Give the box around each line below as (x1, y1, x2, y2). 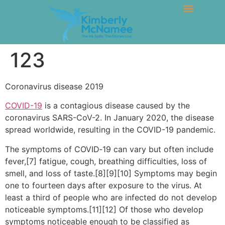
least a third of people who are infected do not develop (5, 192, 217, 202)
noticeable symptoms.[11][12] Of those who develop (5, 204, 203, 214)
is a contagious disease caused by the (42, 100, 190, 111)
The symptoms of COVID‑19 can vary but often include (5, 144, 213, 154)
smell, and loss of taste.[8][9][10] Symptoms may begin (5, 168, 217, 178)
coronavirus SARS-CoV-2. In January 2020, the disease (5, 113, 214, 123)
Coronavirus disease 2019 (5, 81, 103, 91)
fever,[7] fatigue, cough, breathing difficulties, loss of (5, 156, 207, 166)
